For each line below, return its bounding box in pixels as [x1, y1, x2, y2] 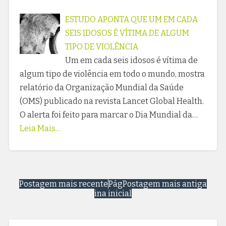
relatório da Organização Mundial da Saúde [19, 83, 184, 93]
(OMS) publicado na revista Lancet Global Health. [19, 96, 204, 106]
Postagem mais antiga [123, 179, 207, 189]
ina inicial [94, 188, 132, 198]
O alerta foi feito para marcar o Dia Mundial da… [19, 110, 198, 120]
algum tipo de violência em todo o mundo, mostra [19, 69, 205, 79]
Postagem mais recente [19, 179, 108, 189]
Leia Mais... [19, 124, 60, 134]
